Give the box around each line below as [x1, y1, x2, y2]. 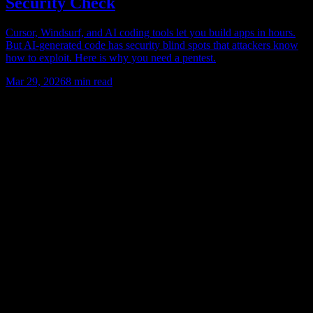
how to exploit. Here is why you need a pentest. [6, 52, 216, 64]
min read [71, 75, 112, 88]
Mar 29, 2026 [6, 75, 66, 88]
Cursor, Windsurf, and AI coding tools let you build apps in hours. [6, 27, 296, 39]
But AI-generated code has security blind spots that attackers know [6, 39, 298, 52]
